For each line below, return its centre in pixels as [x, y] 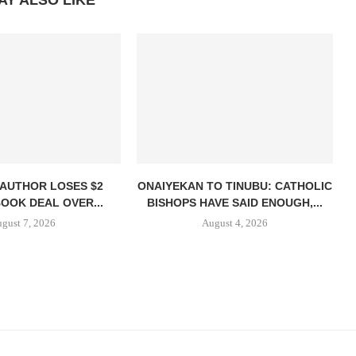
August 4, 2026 [235, 223]
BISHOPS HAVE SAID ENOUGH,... [235, 203]
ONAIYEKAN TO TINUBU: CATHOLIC [235, 186]
